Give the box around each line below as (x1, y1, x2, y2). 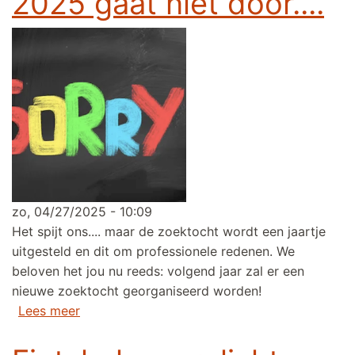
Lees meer (18, 303, 80, 319)
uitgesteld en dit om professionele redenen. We (12, 243, 295, 260)
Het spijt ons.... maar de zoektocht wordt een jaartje (12, 223, 326, 240)
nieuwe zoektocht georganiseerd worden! (12, 283, 261, 300)
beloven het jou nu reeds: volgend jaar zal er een (12, 263, 304, 280)
